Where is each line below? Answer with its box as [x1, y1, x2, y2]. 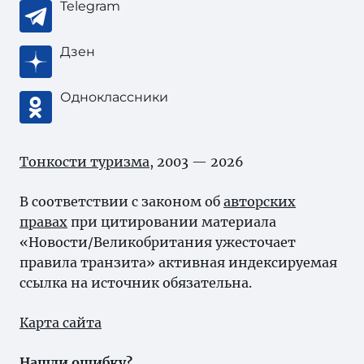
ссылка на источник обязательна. [19, 275, 252, 291]
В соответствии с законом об [19, 193, 223, 210]
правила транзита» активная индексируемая [19, 254, 337, 271]
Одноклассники [60, 89, 168, 105]
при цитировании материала [67, 214, 276, 230]
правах [19, 214, 67, 230]
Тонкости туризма [19, 154, 149, 170]
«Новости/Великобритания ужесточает [19, 234, 296, 250]
